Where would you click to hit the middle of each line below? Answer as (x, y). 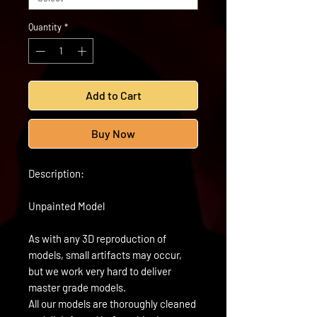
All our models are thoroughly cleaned (112, 303)
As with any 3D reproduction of (97, 238)
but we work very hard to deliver (100, 271)
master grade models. (77, 287)
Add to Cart (113, 95)
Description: (56, 173)
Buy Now (113, 133)
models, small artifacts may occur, (105, 254)
